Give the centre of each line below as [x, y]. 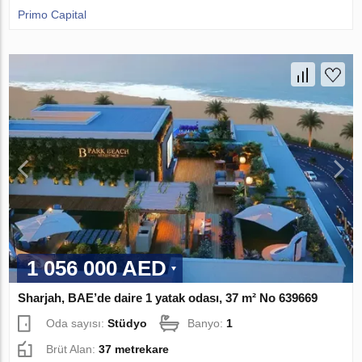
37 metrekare [134, 349]
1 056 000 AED [97, 269]
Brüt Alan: [73, 349]
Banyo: [207, 324]
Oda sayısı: [77, 324]
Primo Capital [53, 14]
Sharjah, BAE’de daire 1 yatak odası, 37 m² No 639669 [168, 298]
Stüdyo [128, 324]
